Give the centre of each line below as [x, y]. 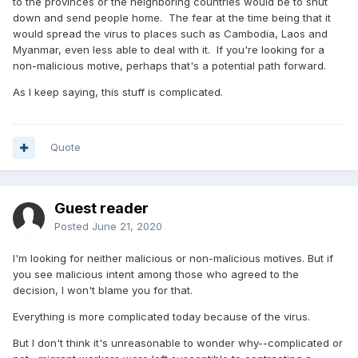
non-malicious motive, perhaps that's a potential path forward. [173, 66]
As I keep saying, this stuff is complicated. [118, 92]
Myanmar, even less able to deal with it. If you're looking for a [169, 50]
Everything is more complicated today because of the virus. [161, 316]
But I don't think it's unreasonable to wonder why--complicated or [178, 343]
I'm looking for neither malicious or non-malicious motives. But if [173, 258]
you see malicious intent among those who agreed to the [156, 274]
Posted [73, 226]
